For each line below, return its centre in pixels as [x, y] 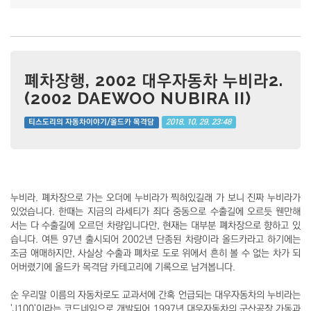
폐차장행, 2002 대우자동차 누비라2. [154, 80]
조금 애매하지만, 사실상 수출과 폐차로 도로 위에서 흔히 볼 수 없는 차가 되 [155, 253]
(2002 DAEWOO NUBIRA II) [138, 98]
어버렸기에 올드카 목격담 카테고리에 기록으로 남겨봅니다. [123, 267]
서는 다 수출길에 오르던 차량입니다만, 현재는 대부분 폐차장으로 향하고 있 [155, 225]
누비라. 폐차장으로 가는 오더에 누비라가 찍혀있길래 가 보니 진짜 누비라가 [155, 197]
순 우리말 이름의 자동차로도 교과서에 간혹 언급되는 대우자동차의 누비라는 [155, 295]
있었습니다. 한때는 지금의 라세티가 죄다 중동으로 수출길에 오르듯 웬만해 [155, 211]
